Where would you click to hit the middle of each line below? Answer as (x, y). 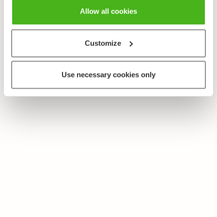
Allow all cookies (108, 11)
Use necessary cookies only (108, 75)
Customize (103, 43)
